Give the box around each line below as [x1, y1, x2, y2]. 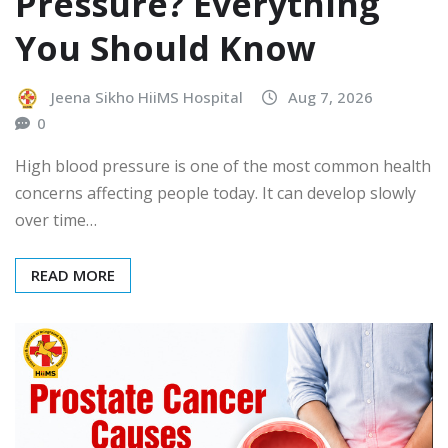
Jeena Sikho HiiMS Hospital [51, 87, 243, 108]
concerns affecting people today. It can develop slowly [15, 182, 416, 205]
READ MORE [31, 265, 115, 286]
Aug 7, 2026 [288, 87, 373, 108]
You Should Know [15, 25, 316, 72]
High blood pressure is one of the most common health [15, 155, 431, 178]
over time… [15, 209, 97, 232]
